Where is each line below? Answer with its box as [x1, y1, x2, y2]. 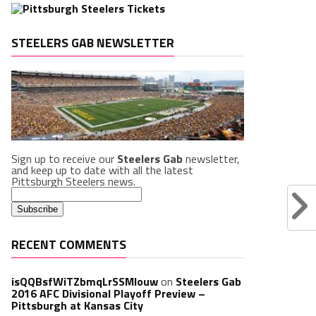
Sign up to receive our [11, 150, 117, 167]
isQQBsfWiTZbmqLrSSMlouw [11, 273, 158, 290]
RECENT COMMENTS [11, 235, 126, 254]
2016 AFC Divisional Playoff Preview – [11, 285, 205, 302]
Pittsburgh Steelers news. [11, 173, 135, 190]
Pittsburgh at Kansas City [11, 297, 143, 314]
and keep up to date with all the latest [11, 162, 193, 178]
